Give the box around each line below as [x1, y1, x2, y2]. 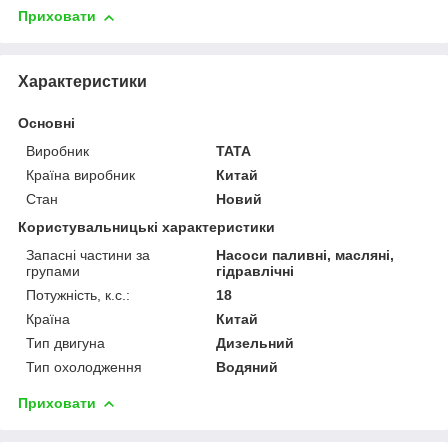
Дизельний [216, 334, 295, 351]
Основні [18, 114, 75, 131]
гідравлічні [216, 262, 295, 279]
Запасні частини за [26, 246, 150, 263]
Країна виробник [26, 166, 135, 183]
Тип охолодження [26, 358, 142, 375]
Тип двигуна [26, 334, 105, 351]
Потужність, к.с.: [26, 286, 130, 303]
